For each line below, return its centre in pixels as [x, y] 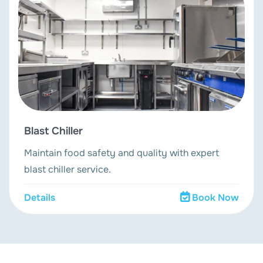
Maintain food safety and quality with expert [122, 153]
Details [40, 198]
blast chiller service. [68, 170]
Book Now [215, 198]
